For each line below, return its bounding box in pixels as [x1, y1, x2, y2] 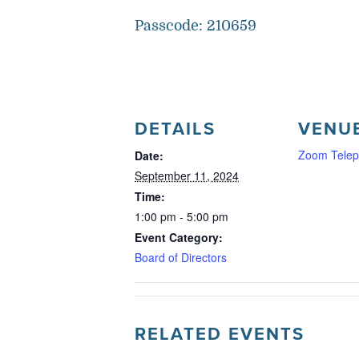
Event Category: [135, 229, 223, 245]
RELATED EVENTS [135, 324, 305, 345]
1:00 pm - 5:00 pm [135, 208, 228, 224]
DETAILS [135, 119, 216, 140]
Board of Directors [135, 249, 227, 265]
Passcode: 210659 [135, 18, 256, 34]
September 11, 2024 [135, 167, 239, 184]
